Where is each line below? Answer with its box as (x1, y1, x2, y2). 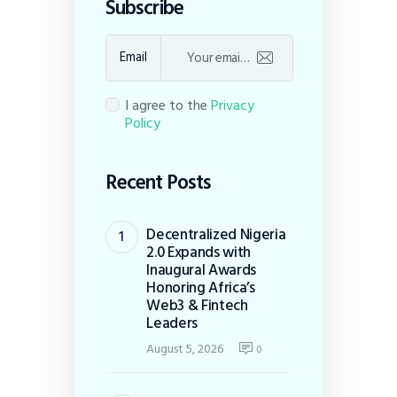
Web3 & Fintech (146, 293, 248, 318)
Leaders (146, 311, 198, 336)
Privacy (211, 94, 255, 118)
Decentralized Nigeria (146, 222, 286, 247)
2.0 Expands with (146, 240, 251, 265)
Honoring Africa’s (146, 276, 255, 300)
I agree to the (125, 94, 212, 118)
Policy (125, 112, 161, 136)
